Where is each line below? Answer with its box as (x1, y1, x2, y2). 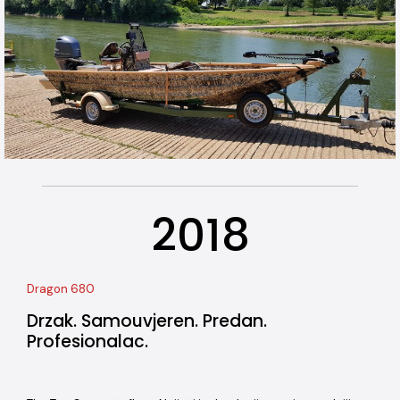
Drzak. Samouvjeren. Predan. (27, 308, 267, 333)
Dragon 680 (27, 280, 95, 296)
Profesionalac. (27, 329, 148, 354)
